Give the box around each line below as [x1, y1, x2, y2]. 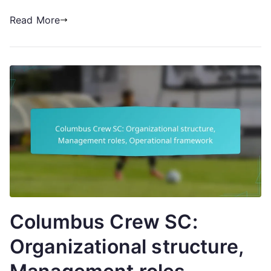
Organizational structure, [10, 235, 244, 259]
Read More [10, 13, 60, 26]
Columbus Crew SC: [10, 210, 198, 234]
